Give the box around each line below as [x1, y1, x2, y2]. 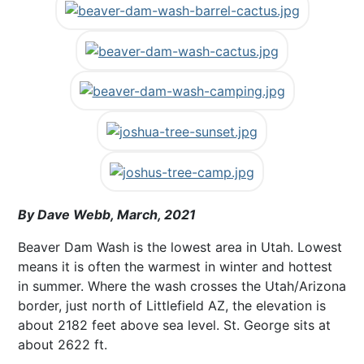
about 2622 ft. [18, 336, 107, 353]
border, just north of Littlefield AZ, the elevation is [18, 297, 326, 314]
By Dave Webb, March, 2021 [18, 206, 196, 223]
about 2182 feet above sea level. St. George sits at [18, 316, 331, 333]
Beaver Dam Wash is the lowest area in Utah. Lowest [18, 238, 342, 255]
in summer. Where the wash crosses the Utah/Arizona [18, 277, 346, 294]
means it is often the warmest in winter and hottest [18, 258, 332, 275]
